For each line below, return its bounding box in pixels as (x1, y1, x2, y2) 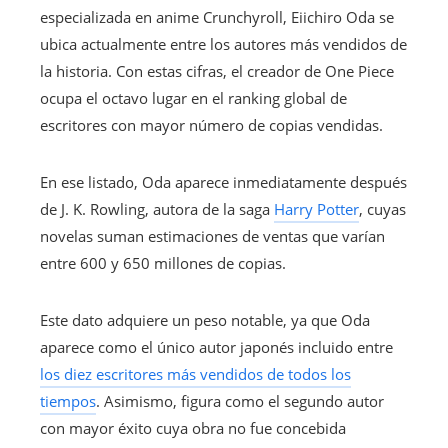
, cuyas (359, 199, 406, 220)
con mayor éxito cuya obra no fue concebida (40, 418, 346, 439)
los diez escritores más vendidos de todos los (40, 364, 351, 385)
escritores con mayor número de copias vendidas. (40, 115, 383, 136)
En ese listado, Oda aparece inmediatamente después (40, 172, 407, 193)
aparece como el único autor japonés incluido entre (40, 337, 393, 358)
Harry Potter (274, 199, 359, 220)
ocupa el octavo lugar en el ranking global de (40, 88, 347, 109)
